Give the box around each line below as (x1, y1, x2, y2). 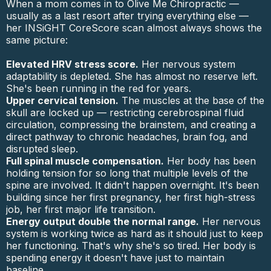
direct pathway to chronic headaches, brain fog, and (6, 131, 247, 143)
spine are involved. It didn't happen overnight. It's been (6, 179, 259, 191)
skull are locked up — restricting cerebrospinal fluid (6, 106, 244, 119)
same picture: (6, 34, 68, 46)
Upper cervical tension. (6, 94, 119, 106)
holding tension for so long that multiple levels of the (6, 167, 248, 179)
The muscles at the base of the (119, 94, 264, 106)
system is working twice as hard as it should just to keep (6, 227, 263, 240)
